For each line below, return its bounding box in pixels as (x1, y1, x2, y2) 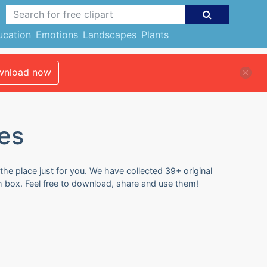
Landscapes (82, 29, 136, 41)
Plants (141, 29, 169, 41)
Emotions (35, 29, 78, 41)
